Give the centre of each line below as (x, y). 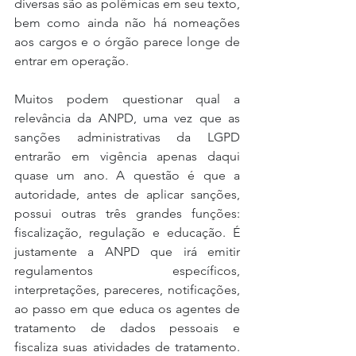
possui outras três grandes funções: (127, 213)
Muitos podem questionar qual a (127, 99)
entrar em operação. (72, 60)
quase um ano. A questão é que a (127, 175)
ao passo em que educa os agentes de (127, 308)
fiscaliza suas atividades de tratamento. (127, 346)
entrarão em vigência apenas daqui (127, 156)
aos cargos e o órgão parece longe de (127, 41)
